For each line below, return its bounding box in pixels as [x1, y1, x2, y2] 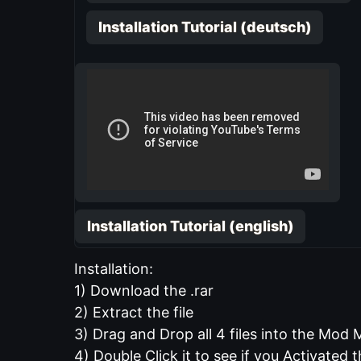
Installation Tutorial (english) [86, 218, 294, 235]
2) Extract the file [74, 303, 193, 321]
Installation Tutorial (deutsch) [98, 19, 312, 36]
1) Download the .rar [74, 281, 214, 299]
